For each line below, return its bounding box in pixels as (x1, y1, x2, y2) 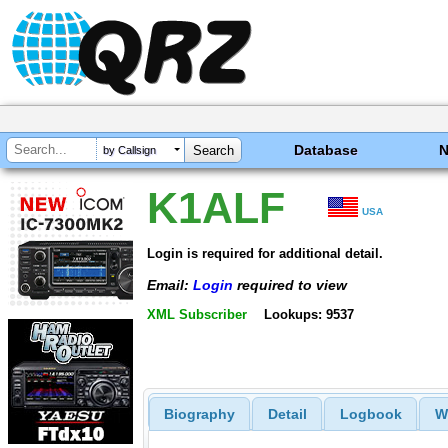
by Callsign (103, 144, 156, 157)
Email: (147, 276, 193, 293)
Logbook (339, 406, 402, 423)
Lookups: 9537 (263, 307, 354, 323)
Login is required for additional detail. (147, 245, 383, 261)
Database (294, 142, 359, 158)
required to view (233, 276, 347, 293)
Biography (163, 406, 235, 423)
